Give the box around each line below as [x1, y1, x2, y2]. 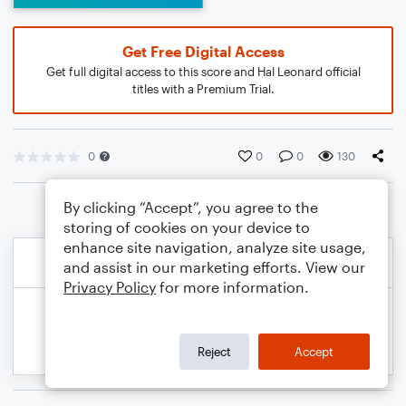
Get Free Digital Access [121, 43, 285, 60]
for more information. [156, 278, 309, 295]
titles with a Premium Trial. [131, 82, 275, 96]
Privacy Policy [63, 278, 156, 295]
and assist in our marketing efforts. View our [63, 258, 365, 275]
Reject [198, 343, 231, 359]
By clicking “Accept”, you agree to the [63, 198, 318, 216]
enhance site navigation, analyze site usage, [63, 238, 366, 256]
